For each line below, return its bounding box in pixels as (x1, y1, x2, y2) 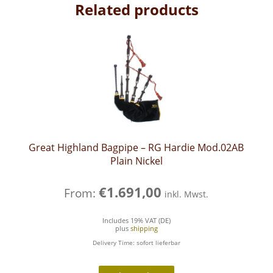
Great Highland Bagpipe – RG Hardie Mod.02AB (29, 140, 244, 154)
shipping (130, 224, 158, 233)
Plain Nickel (110, 154, 163, 168)
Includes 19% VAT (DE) (102, 216, 171, 225)
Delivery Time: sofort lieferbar (92, 238, 180, 247)
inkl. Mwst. (165, 188, 209, 200)
